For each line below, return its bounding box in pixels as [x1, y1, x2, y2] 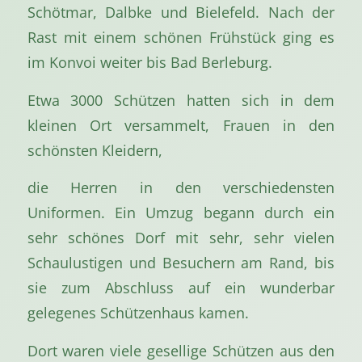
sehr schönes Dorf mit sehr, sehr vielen [27, 227, 335, 248]
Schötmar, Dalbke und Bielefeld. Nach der [27, 2, 335, 23]
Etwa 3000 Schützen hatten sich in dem [27, 89, 335, 110]
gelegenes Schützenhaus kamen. [27, 302, 249, 323]
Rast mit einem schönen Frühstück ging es [27, 27, 335, 48]
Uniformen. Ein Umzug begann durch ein [27, 202, 335, 223]
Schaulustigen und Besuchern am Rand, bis [27, 252, 335, 273]
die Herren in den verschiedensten [27, 177, 335, 198]
